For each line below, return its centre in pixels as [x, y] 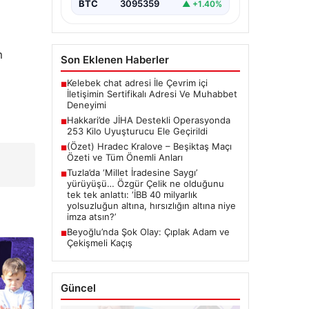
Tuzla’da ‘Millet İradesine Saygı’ [132, 173]
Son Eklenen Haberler [114, 60]
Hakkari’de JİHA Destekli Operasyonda [148, 120]
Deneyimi [86, 105]
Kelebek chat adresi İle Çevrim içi [137, 83]
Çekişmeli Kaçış [99, 243]
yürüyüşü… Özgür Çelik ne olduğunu [145, 184]
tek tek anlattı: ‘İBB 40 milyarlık [132, 195]
